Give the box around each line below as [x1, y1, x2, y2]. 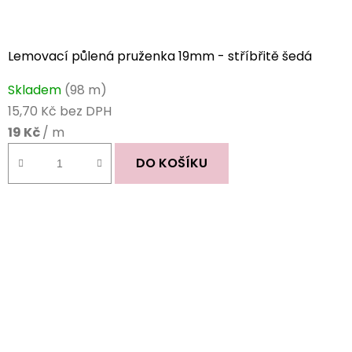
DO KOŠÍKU [136, 153, 207, 172]
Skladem [8, 80, 64, 99]
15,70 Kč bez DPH [8, 101, 112, 120]
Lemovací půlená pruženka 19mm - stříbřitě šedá [8, 46, 312, 65]
